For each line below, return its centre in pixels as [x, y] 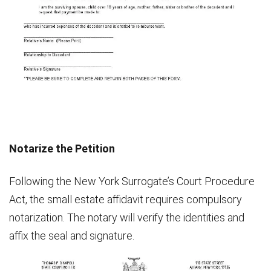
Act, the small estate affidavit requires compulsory [126, 200]
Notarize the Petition [62, 149]
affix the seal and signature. [72, 236]
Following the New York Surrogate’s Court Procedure [132, 181]
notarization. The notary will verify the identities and [127, 218]
